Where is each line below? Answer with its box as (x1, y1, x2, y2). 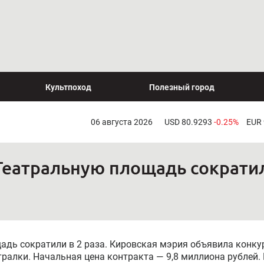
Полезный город (149, 82, 214, 92)
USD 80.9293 (164, 117, 214, 127)
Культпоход (45, 82, 91, 92)
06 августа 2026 (90, 117, 153, 127)
